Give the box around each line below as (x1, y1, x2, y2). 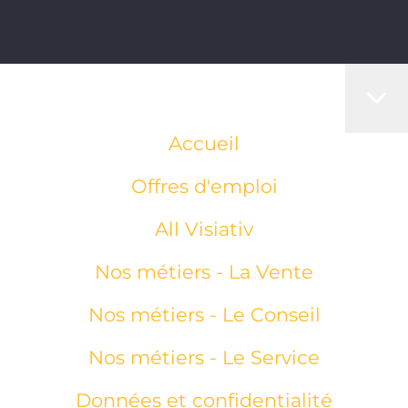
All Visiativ (155, 218, 253, 240)
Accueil (168, 132, 240, 155)
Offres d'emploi (130, 175, 278, 198)
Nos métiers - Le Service (88, 346, 320, 369)
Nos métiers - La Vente (95, 260, 313, 283)
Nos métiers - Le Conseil (87, 303, 321, 326)
